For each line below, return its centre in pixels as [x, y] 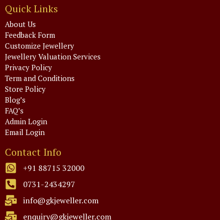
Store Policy [25, 89]
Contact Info [33, 152]
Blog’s [15, 99]
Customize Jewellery [40, 45]
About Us [20, 24]
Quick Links [31, 8]
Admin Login [26, 121]
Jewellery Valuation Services [53, 56]
